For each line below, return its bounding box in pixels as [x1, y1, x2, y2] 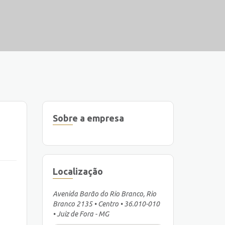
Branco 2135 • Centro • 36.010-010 [52, 199, 160, 208]
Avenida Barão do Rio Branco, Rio [52, 189, 156, 198]
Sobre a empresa [52, 113, 124, 123]
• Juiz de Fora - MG [52, 209, 109, 218]
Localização [52, 166, 103, 176]
